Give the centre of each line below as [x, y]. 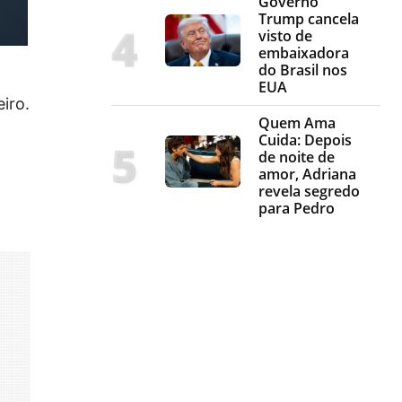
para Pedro [297, 209]
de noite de [297, 157]
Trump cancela [309, 19]
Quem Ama [297, 123]
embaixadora [304, 53]
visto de [285, 36]
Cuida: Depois [305, 140]
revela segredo [309, 192]
